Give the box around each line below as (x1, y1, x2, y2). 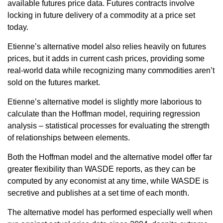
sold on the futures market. (7, 78, 100, 87)
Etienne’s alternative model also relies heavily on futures (7, 42, 206, 51)
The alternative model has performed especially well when (7, 208, 213, 217)
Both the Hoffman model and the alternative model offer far (7, 152, 212, 161)
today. (7, 22, 28, 31)
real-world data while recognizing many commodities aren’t (7, 66, 215, 75)
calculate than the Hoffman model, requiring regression (7, 109, 200, 118)
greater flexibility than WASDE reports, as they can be (7, 164, 196, 173)
